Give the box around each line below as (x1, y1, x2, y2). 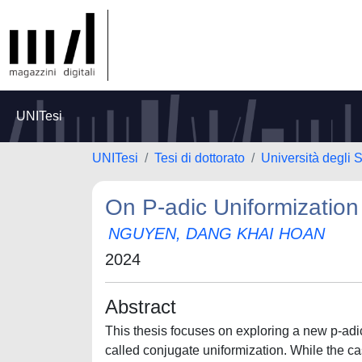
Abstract (105, 296, 176, 318)
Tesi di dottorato (154, 151, 245, 165)
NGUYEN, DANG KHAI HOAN (108, 225, 325, 242)
